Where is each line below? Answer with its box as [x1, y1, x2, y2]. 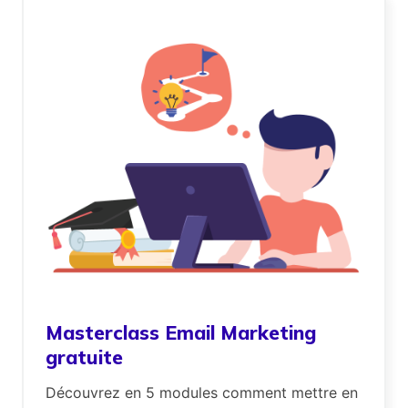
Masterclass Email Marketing [46, 321, 316, 345]
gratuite [46, 345, 123, 370]
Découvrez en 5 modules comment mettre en [46, 383, 358, 403]
